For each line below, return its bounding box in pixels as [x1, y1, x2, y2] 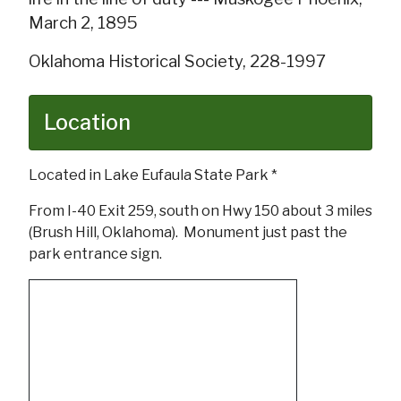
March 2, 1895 [29, 12, 138, 33]
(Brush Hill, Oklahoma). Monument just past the [29, 223, 347, 241]
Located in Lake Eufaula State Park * [29, 166, 283, 183]
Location [44, 108, 131, 135]
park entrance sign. [29, 244, 162, 262]
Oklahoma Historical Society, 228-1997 [29, 50, 326, 72]
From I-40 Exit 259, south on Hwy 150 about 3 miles [29, 201, 372, 219]
